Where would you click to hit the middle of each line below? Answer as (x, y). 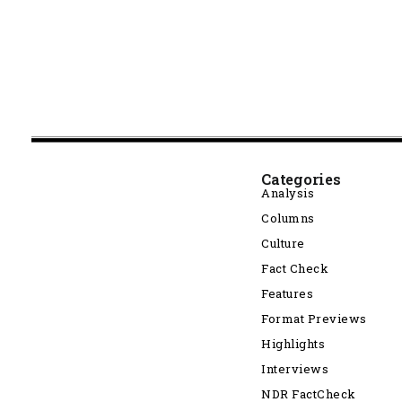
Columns (288, 218)
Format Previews (314, 319)
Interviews (295, 369)
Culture (283, 243)
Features (288, 293)
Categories (301, 179)
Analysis (288, 193)
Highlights (293, 344)
